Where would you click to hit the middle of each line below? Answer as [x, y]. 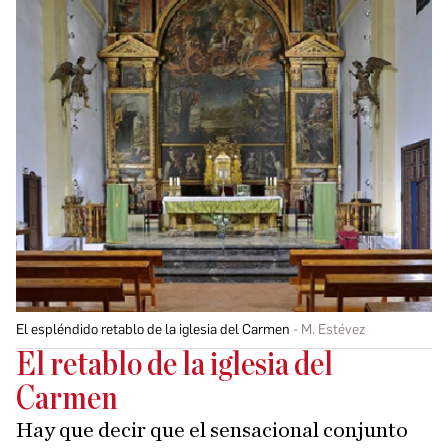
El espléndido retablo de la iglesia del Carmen [153, 329]
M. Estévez [333, 329]
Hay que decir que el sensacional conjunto [212, 429]
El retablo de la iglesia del [174, 365]
